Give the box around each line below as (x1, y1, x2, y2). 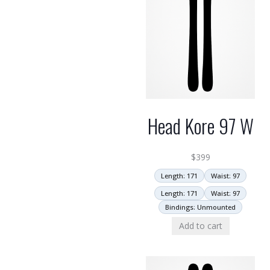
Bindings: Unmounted (165, 202, 236, 212)
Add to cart (178, 219, 222, 231)
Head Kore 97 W (147, 111, 254, 140)
